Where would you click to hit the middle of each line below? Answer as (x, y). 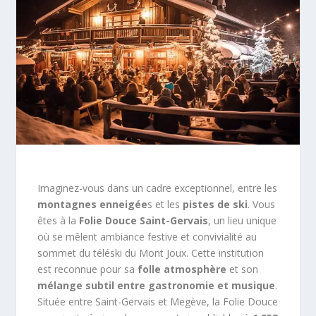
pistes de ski (215, 204)
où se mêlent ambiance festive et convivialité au (147, 236)
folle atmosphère (182, 269)
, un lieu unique (243, 220)
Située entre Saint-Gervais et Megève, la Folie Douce (158, 301)
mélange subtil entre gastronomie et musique (157, 285)
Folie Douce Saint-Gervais (142, 220)
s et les (165, 204)
